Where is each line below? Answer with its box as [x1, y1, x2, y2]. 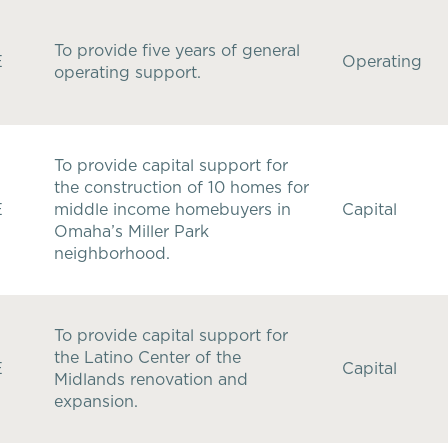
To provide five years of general [54, 42, 300, 59]
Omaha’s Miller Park [54, 223, 209, 240]
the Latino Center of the [54, 349, 241, 366]
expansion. [54, 393, 138, 410]
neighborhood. [54, 245, 170, 262]
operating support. [54, 64, 201, 81]
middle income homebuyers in [54, 201, 291, 218]
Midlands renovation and [54, 371, 248, 388]
